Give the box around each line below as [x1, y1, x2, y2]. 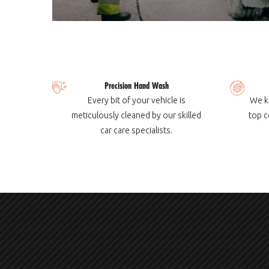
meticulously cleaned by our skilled [71, 110, 201, 120]
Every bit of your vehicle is [87, 95, 186, 105]
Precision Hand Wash [104, 79, 169, 92]
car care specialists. [100, 125, 172, 135]
